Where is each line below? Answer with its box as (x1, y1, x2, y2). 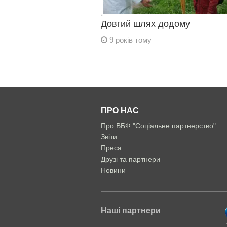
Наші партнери (100, 206, 161, 215)
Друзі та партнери (100, 155, 160, 163)
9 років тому (107, 35, 152, 44)
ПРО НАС (100, 106, 139, 115)
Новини (100, 166, 126, 174)
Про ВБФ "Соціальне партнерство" (100, 122, 216, 130)
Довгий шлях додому (100, 19, 190, 29)
